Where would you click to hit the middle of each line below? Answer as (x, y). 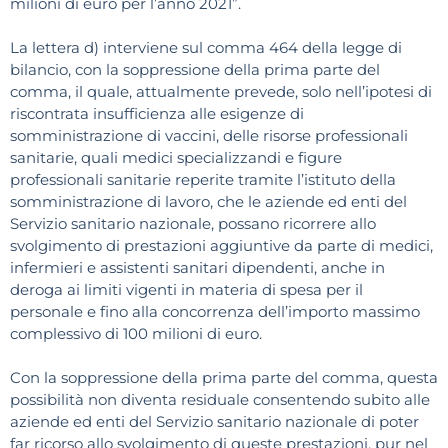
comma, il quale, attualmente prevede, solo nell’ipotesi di (221, 92)
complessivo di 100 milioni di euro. (136, 334)
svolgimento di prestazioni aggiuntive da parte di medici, (221, 246)
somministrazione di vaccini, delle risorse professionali (209, 136)
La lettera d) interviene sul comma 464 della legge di (206, 48)
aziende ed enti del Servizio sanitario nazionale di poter (214, 422)
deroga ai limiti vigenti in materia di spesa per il (186, 290)
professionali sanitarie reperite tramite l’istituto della (203, 180)
